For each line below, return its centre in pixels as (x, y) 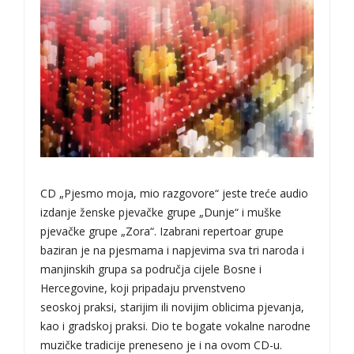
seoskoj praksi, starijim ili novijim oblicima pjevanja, (172, 307)
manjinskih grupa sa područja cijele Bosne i (151, 269)
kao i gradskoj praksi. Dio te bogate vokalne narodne (175, 326)
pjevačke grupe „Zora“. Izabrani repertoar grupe (162, 232)
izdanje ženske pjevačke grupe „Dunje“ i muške (161, 213)
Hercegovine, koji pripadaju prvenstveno (143, 288)
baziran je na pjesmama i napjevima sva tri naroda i (172, 250)
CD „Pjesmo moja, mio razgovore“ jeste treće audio (174, 194)
